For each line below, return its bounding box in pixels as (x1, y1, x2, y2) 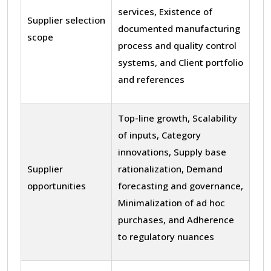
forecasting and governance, (118, 179, 243, 192)
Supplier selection (27, 13, 105, 26)
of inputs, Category (118, 128, 201, 141)
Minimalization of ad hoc (118, 196, 225, 209)
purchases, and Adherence (118, 213, 234, 226)
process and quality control (118, 39, 237, 51)
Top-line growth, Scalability (118, 111, 237, 124)
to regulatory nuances (118, 230, 214, 243)
